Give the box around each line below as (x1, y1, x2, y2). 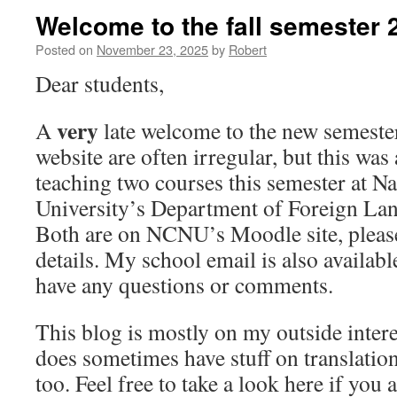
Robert (229, 40, 267, 58)
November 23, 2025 (97, 40, 208, 58)
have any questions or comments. (35, 269, 333, 300)
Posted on (35, 40, 93, 58)
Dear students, (35, 68, 164, 98)
